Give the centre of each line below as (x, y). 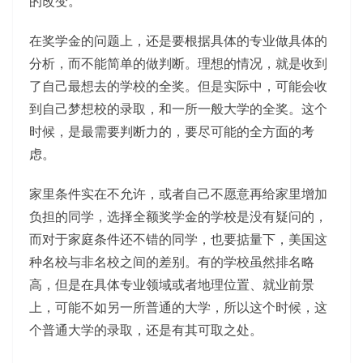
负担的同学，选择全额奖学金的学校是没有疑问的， (178, 217)
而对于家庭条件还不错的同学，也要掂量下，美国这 (178, 239)
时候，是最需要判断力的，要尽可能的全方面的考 (172, 132)
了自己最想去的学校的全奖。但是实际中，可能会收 (178, 86)
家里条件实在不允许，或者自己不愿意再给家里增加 (178, 194)
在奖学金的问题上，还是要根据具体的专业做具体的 (178, 41)
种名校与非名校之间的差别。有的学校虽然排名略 (172, 262)
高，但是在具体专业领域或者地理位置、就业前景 (172, 285)
